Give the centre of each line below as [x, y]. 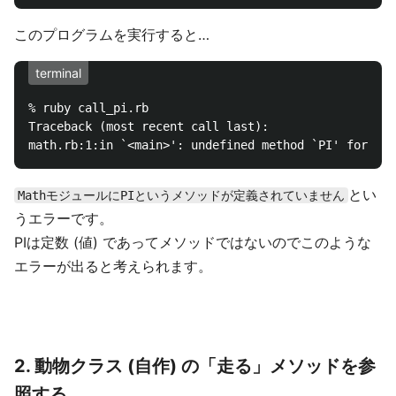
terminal [58, 73]
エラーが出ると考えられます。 [113, 266]
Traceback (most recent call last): [148, 126]
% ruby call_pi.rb [88, 108]
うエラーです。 [64, 218]
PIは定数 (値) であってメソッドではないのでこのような [193, 242]
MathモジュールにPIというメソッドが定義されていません [181, 195]
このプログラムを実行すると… [112, 34]
